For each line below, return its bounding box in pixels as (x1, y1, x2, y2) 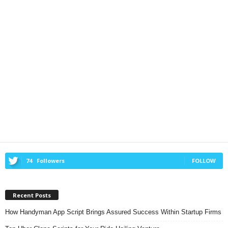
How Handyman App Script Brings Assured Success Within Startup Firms (5, 208, 221, 216)
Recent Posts (13, 191, 51, 199)
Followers (37, 157, 65, 165)
